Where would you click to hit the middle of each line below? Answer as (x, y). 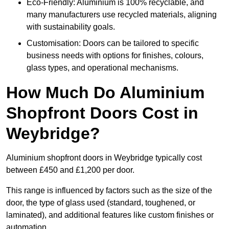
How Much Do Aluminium (105, 93)
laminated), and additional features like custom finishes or (110, 215)
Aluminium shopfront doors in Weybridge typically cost (104, 158)
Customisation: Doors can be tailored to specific (113, 43)
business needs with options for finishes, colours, (115, 56)
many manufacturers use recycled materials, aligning (122, 15)
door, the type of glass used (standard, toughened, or (101, 203)
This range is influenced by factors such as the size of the (109, 191)
